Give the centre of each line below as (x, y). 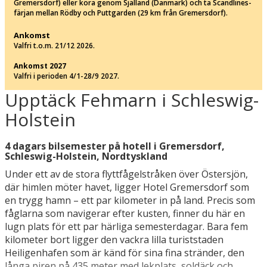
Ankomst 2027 (40, 66)
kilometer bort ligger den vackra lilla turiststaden (114, 239)
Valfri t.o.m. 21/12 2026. (54, 45)
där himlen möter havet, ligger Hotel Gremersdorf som (127, 187)
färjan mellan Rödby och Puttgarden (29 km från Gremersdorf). (121, 13)
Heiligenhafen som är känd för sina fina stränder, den (125, 252)
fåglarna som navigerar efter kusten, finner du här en (125, 213)
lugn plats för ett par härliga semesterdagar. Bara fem (126, 226)
